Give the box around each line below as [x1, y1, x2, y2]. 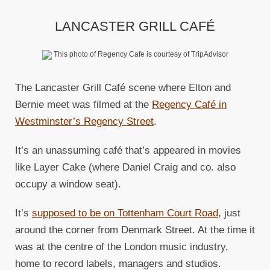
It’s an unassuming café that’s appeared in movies [15, 145, 241, 157]
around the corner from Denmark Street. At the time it [15, 224, 255, 236]
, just [218, 207, 240, 219]
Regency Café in [152, 99, 227, 111]
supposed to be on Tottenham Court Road [32, 207, 218, 219]
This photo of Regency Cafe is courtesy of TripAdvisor [51, 50, 228, 59]
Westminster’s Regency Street [15, 116, 154, 128]
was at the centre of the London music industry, [15, 241, 228, 253]
